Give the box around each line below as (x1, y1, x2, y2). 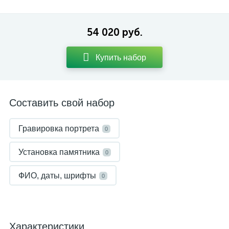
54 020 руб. (86, 26, 143, 38)
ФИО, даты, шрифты (18, 171, 96, 180)
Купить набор (96, 53, 146, 62)
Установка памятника (18, 148, 100, 156)
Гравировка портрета (18, 124, 99, 133)
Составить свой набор (9, 97, 114, 108)
